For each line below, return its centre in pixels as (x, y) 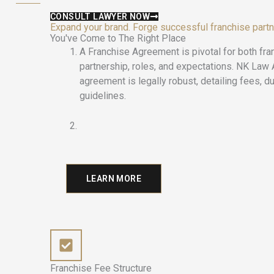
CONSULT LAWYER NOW (100, 16)
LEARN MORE (114, 179)
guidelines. (103, 95)
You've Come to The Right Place (118, 38)
